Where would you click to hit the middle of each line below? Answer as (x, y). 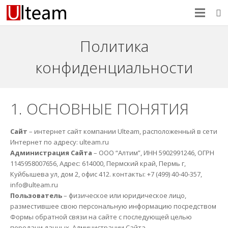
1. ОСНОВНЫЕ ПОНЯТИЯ (99, 108)
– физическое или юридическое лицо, (124, 195)
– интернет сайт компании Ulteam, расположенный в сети (122, 131)
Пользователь (36, 195)
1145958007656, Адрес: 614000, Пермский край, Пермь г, (98, 163)
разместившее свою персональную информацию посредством (113, 206)
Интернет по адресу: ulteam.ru (59, 142)
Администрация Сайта (51, 152)
